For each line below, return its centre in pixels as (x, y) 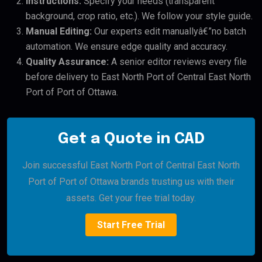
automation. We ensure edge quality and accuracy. (127, 47)
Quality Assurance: (67, 62)
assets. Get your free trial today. (131, 198)
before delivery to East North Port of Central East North (138, 77)
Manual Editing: (59, 32)
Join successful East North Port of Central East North (131, 166)
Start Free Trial (131, 225)
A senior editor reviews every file (178, 62)
